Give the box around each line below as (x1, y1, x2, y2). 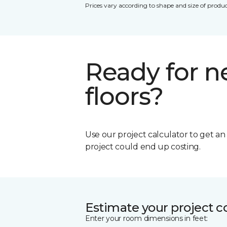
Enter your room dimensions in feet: (85, 213, 208, 223)
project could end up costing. (85, 141, 201, 152)
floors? (85, 81, 164, 111)
